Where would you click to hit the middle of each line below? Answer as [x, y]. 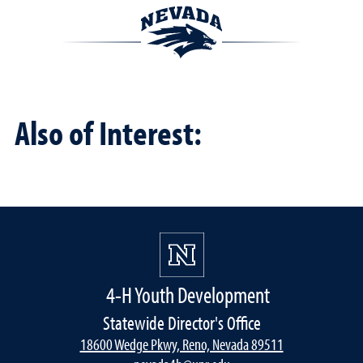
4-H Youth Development [188, 294]
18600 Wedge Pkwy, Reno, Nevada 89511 [181, 344]
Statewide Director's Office [181, 322]
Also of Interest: [108, 132]
